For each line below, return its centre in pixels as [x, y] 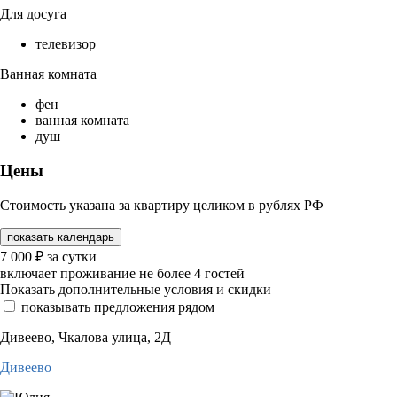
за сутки [72, 256]
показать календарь [61, 237]
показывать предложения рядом [118, 307]
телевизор [66, 44]
